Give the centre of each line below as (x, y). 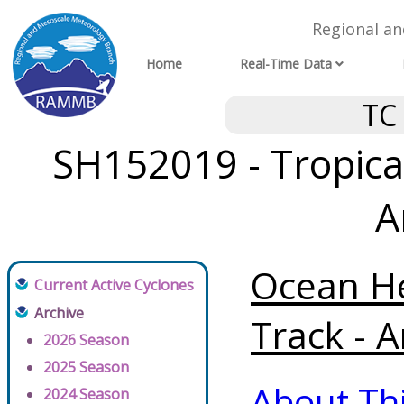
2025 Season (86, 367)
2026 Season (86, 340)
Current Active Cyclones (114, 285)
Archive (59, 313)
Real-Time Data (286, 64)
